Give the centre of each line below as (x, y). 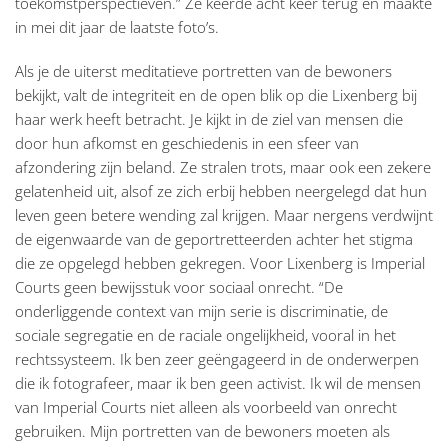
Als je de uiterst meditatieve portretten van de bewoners (203, 71)
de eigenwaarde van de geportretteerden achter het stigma (214, 239)
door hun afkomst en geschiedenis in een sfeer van (187, 143)
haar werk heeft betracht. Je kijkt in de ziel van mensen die (209, 119)
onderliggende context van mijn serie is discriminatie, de (201, 311)
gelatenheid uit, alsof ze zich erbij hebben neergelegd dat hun (221, 191)
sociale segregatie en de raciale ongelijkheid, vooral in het (205, 335)
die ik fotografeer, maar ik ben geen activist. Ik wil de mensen (218, 383)
